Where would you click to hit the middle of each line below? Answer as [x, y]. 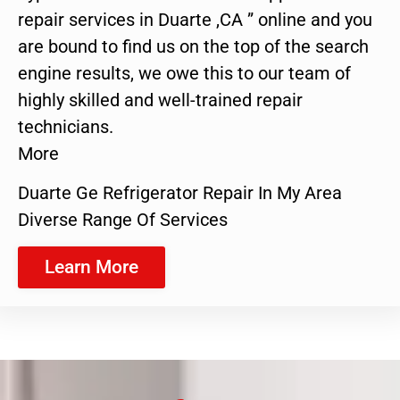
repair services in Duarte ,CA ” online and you [195, 19]
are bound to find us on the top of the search [193, 46]
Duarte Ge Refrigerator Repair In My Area [180, 193]
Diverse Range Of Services [123, 220]
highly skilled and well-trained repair [160, 100]
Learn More [92, 267]
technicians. [66, 126]
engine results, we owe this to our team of [184, 73]
